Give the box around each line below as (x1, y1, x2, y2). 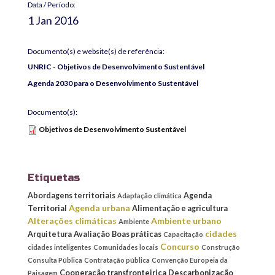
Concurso (160, 241, 199, 252)
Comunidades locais (93, 242, 158, 251)
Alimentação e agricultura (132, 203, 228, 213)
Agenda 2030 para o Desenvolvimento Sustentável (28, 78, 198, 88)
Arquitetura (28, 229, 72, 239)
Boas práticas (112, 229, 161, 239)
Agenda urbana (69, 202, 130, 213)
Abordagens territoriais (28, 190, 115, 200)
